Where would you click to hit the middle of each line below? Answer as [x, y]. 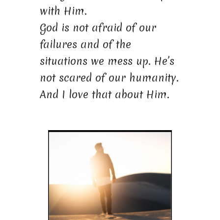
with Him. [63, 11]
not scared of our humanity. [109, 78]
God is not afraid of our [98, 27]
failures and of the [85, 44]
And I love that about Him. [104, 94]
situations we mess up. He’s [107, 61]
